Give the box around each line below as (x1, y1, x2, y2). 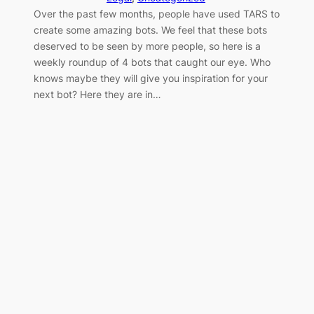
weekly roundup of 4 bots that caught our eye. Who (34, 56, 271, 69)
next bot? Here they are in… (34, 88, 161, 101)
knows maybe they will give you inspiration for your (34, 72, 268, 85)
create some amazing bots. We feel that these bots (34, 24, 267, 36)
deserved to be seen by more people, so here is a (34, 40, 261, 53)
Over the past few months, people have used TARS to (34, 8, 280, 20)
